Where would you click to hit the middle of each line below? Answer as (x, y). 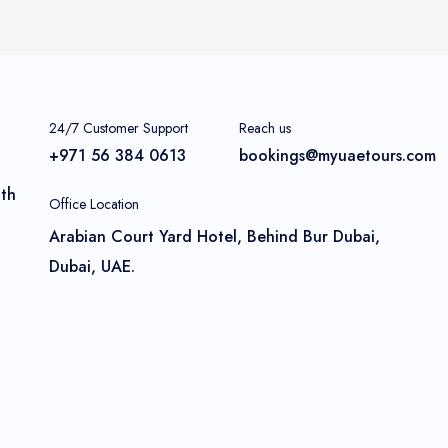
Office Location (94, 203)
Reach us (265, 127)
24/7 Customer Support (118, 127)
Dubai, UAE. (92, 266)
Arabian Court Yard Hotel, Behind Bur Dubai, (214, 236)
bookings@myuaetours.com (337, 155)
